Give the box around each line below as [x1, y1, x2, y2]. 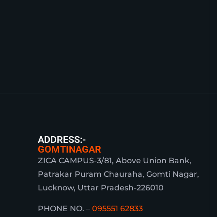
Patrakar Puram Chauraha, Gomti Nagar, [38, 170, 200, 179]
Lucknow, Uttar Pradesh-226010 [38, 183, 164, 192]
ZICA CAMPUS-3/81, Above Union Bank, [38, 156, 192, 165]
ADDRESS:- [38, 134, 86, 145]
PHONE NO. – [38, 204, 93, 213]
